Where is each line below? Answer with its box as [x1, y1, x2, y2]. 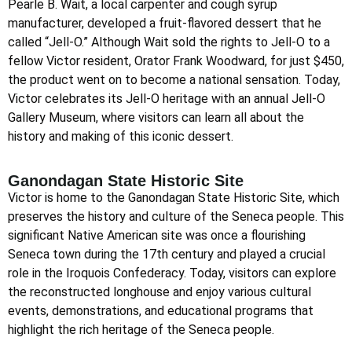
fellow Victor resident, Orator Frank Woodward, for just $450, [8, 53, 344, 68]
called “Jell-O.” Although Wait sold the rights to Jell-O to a [8, 34, 330, 49]
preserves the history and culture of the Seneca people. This [8, 208, 344, 224]
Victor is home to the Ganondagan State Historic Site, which [8, 189, 339, 205]
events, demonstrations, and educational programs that [8, 302, 313, 318]
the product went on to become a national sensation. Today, [8, 71, 340, 87]
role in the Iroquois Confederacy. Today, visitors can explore [8, 265, 336, 280]
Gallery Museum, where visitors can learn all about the [8, 109, 304, 125]
